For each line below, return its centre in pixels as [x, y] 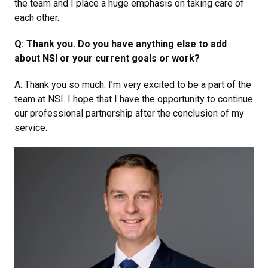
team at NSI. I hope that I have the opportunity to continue [134, 99]
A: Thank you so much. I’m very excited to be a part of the [133, 84]
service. [31, 127]
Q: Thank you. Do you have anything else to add [121, 44]
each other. [37, 17]
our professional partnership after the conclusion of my [129, 113]
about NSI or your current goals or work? [107, 58]
